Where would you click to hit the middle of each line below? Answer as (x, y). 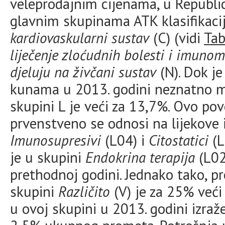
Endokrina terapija (140, 157)
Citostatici (179, 140)
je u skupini (48, 157)
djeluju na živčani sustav (83, 72)
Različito (84, 191)
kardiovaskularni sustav (80, 38)
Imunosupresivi (55, 140)
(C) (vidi (177, 38)
